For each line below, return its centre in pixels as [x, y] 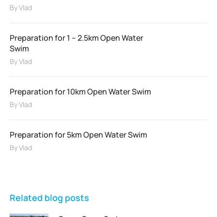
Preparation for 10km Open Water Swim [80, 92]
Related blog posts [49, 198]
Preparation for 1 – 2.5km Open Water [77, 38]
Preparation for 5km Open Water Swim [78, 135]
